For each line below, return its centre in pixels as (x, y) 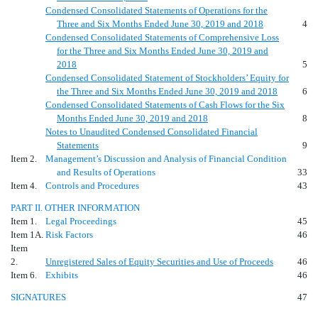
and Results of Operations (106, 172)
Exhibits (62, 275)
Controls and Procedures (92, 185)
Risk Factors (69, 234)
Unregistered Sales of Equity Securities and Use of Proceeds (159, 261)
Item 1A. (27, 234)
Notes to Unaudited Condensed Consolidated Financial (152, 131)
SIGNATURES (38, 297)
